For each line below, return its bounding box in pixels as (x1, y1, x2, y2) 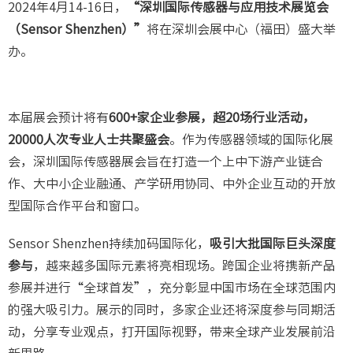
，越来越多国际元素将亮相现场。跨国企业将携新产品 (33, 259, 336, 273)
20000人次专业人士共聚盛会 (8, 133, 169, 147)
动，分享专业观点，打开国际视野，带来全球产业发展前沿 (8, 325, 336, 339)
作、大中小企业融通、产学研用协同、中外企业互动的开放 (8, 177, 336, 191)
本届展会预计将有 (8, 111, 109, 124)
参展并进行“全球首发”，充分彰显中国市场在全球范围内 (8, 281, 336, 295)
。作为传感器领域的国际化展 (169, 133, 333, 147)
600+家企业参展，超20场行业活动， (109, 111, 315, 124)
